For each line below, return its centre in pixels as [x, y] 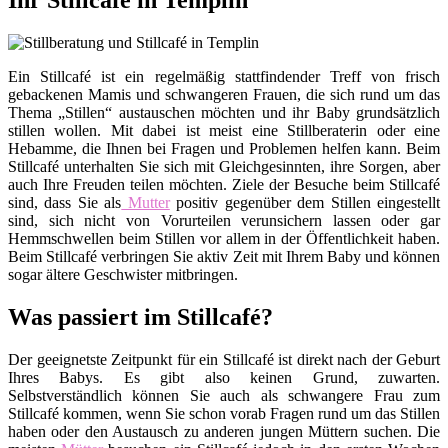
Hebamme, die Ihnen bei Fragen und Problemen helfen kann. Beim [224, 149]
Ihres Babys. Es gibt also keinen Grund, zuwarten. [224, 378]
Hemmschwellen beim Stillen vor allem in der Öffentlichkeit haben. [224, 239]
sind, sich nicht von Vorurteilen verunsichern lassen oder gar [224, 221]
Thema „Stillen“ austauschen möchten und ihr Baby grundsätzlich [224, 113]
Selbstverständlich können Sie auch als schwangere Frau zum [224, 396]
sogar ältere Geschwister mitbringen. [123, 275]
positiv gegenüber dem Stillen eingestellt [305, 203]
